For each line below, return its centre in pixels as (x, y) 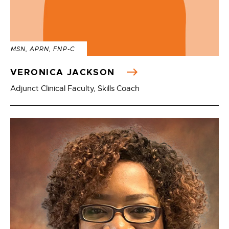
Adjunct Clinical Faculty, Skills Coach (75, 88)
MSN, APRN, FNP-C (43, 49)
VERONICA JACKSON (66, 72)
